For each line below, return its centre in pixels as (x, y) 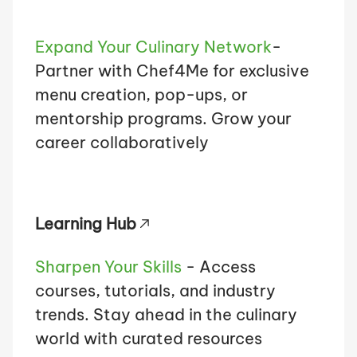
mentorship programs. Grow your (163, 118)
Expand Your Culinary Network (153, 47)
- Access (219, 267)
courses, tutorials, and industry (155, 290)
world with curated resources (149, 338)
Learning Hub (86, 224)
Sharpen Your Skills (108, 267)
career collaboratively (122, 142)
